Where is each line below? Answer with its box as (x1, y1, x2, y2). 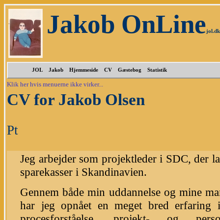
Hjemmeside (69, 67, 98, 73)
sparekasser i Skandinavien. (20, 165, 147, 179)
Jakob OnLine (47, 9, 206, 39)
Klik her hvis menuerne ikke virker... (7, 81, 103, 88)
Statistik (147, 67, 167, 73)
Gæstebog (118, 67, 141, 73)
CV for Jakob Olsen (7, 90, 145, 109)
